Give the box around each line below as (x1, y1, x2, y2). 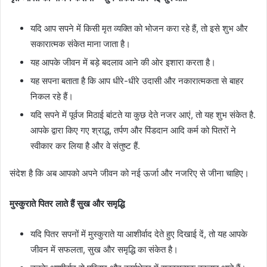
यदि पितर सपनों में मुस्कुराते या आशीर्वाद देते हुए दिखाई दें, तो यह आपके (30, 228, 247, 240)
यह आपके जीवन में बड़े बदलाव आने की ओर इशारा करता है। (30, 56, 216, 68)
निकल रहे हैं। (30, 90, 73, 102)
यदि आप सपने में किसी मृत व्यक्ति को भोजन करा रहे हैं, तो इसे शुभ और (30, 22, 248, 34)
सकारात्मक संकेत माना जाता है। (30, 38, 131, 49)
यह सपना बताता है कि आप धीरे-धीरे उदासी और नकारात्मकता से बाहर (30, 74, 244, 86)
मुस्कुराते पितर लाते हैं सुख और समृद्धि (10, 197, 125, 209)
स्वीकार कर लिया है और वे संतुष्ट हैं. (30, 139, 140, 151)
